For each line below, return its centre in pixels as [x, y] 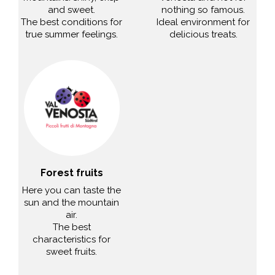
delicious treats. [203, 34]
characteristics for [72, 240]
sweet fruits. [72, 252]
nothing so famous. [203, 10]
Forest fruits [72, 173]
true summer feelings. [72, 34]
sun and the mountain [72, 203]
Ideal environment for [203, 22]
